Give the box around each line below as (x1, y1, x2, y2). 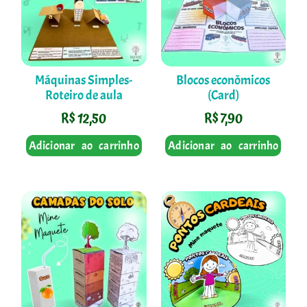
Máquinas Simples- (35, 72, 133, 89)
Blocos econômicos (176, 72, 271, 89)
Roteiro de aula (45, 87, 123, 104)
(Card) (207, 87, 239, 104)
